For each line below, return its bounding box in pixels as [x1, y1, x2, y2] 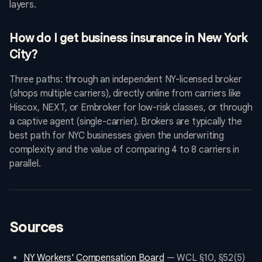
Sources [9, 219, 63, 237]
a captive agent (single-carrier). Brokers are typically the [9, 116, 242, 128]
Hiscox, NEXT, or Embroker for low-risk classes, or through [9, 102, 253, 114]
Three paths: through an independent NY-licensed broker [9, 74, 242, 86]
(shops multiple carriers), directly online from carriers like [9, 88, 242, 100]
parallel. [9, 158, 41, 170]
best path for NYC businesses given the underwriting [9, 130, 225, 142]
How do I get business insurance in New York [9, 31, 247, 46]
